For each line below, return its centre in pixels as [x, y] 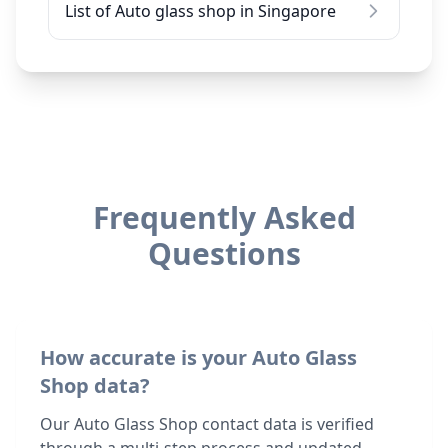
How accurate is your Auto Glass [198, 357]
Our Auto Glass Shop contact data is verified [207, 424]
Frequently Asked [224, 217]
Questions [224, 253]
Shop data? [95, 385]
